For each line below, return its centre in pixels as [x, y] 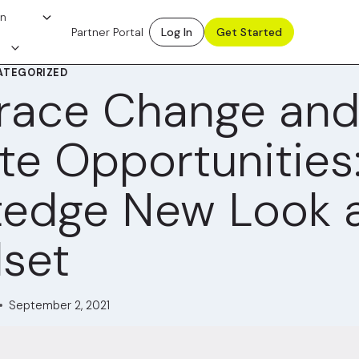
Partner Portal [107, 32]
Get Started [249, 32]
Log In [176, 32]
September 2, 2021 [60, 305]
